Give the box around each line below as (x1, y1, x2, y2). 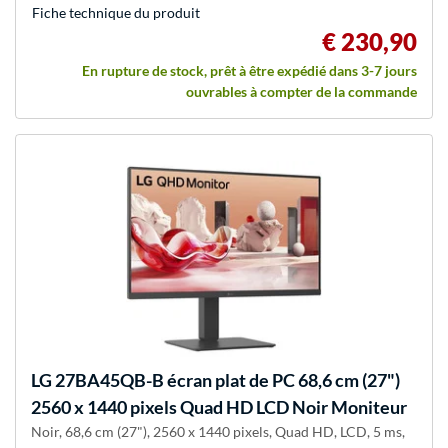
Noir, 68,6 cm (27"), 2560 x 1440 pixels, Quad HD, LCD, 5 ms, (31, 422, 405, 440)
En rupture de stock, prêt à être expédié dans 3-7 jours (82, 61, 417, 79)
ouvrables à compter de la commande (186, 82, 417, 100)
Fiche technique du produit (32, 3, 200, 21)
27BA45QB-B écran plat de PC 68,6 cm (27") (52, 368, 400, 391)
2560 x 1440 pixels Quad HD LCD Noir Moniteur (31, 395, 407, 418)
